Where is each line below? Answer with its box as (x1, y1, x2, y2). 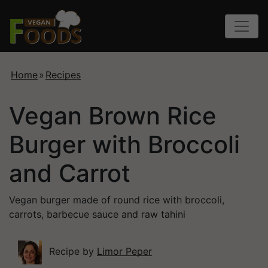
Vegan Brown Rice (9, 101, 217, 131)
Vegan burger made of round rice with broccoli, (9, 194, 224, 206)
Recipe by (46, 245, 97, 258)
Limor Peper (97, 245, 152, 258)
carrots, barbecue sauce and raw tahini (9, 208, 185, 221)
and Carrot (9, 159, 130, 188)
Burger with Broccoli (9, 130, 240, 160)
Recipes (45, 69, 81, 81)
